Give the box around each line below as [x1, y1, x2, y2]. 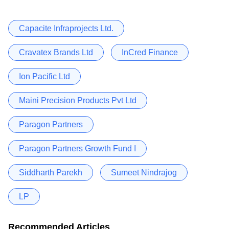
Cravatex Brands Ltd [19, 48, 93, 57]
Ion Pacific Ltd [19, 72, 70, 81]
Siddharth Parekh [19, 168, 82, 177]
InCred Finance [122, 48, 178, 57]
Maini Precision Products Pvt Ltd [19, 96, 136, 105]
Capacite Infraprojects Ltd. [19, 24, 113, 33]
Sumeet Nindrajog [111, 168, 177, 177]
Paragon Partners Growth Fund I [19, 144, 136, 153]
